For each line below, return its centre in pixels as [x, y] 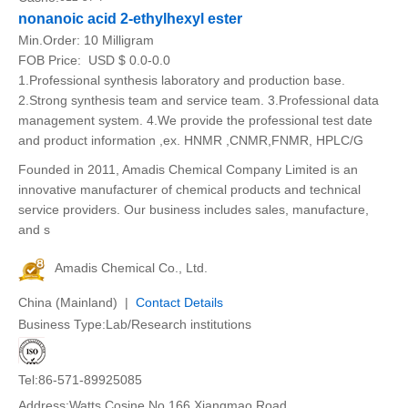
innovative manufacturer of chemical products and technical [189, 189]
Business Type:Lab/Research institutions [135, 324]
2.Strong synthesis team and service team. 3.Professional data [199, 100]
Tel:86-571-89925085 [80, 380]
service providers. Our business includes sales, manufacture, [194, 209]
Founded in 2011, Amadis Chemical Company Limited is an [188, 169]
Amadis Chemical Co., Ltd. [131, 268]
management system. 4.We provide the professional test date [195, 120]
